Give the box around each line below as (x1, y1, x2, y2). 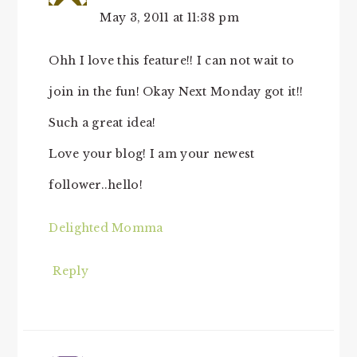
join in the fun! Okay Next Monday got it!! (49, 84, 304, 99)
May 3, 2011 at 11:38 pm (100, 10, 239, 25)
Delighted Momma (49, 220, 163, 235)
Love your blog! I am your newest (49, 146, 255, 161)
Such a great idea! (49, 115, 156, 130)
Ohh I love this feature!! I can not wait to (49, 53, 295, 68)
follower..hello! (49, 177, 143, 192)
